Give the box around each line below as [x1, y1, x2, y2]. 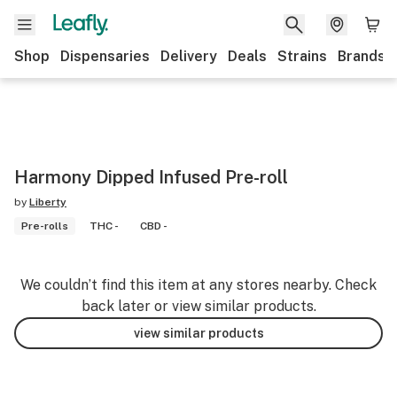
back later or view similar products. [81, 298, 316, 315]
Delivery [160, 48, 217, 65]
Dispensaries [60, 48, 150, 65]
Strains [277, 48, 327, 65]
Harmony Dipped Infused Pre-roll [14, 167, 288, 188]
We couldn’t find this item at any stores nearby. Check [20, 276, 377, 293]
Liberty [29, 196, 66, 208]
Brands [338, 48, 385, 65]
